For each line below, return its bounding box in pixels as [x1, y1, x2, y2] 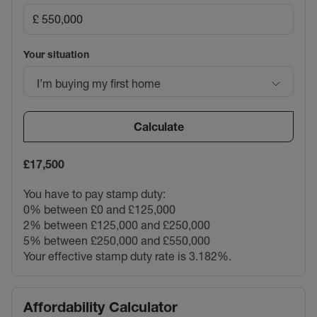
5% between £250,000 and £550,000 [23, 234, 210, 248]
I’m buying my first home [37, 76, 161, 91]
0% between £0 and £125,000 [23, 202, 175, 217]
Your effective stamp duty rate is [23, 249, 189, 264]
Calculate [133, 120, 184, 134]
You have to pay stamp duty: [23, 187, 166, 202]
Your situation [23, 48, 89, 62]
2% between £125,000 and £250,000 [23, 218, 210, 233]
